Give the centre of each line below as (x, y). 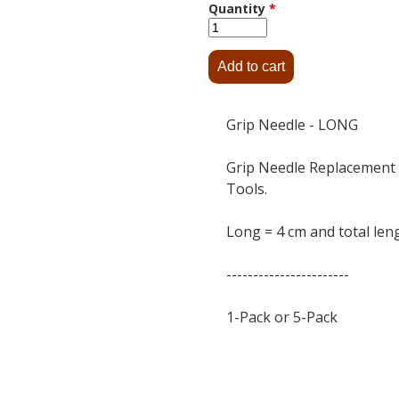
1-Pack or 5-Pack (282, 318)
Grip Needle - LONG (292, 125)
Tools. (247, 189)
